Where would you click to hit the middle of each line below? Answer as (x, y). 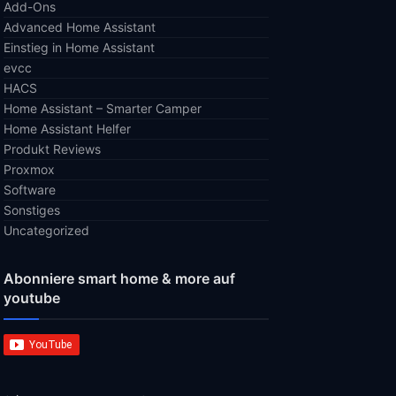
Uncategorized (46, 230)
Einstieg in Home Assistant (79, 47)
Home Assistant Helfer (67, 129)
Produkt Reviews (52, 149)
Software (30, 190)
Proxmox (29, 169)
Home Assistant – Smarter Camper (103, 108)
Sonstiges (32, 210)
